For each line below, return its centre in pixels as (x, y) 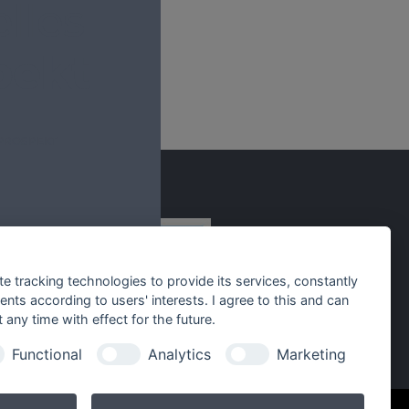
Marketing (311, 354)
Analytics (179, 354)
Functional (47, 354)
